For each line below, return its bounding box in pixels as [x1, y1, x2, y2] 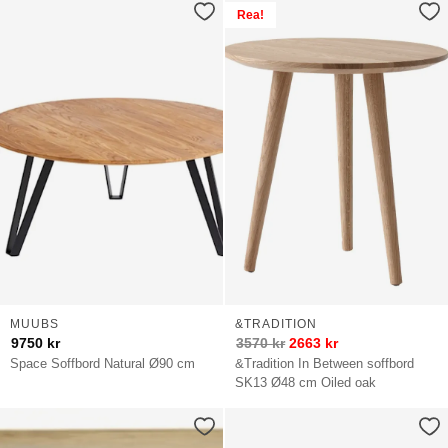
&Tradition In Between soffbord [235, 355, 415, 371]
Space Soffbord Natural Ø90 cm [10, 355, 196, 371]
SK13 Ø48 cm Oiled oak [235, 374, 377, 390]
